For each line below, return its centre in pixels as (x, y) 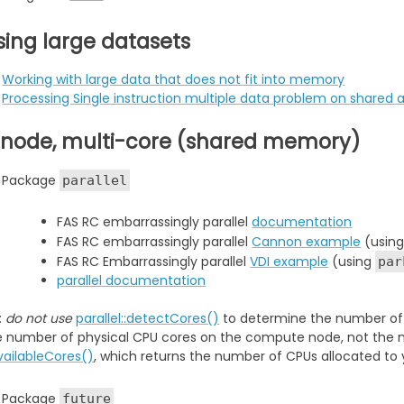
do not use (39, 318)
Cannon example (307, 241)
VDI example (289, 261)
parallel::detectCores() (148, 318)
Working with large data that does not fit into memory (174, 79)
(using (352, 261)
